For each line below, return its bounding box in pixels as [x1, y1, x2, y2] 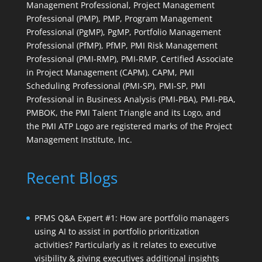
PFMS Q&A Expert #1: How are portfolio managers [34, 212, 229, 223]
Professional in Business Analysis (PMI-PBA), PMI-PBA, [26, 93, 236, 105]
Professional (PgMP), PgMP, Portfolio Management [26, 26, 221, 37]
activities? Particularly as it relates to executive [34, 239, 216, 250]
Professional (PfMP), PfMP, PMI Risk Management [26, 39, 218, 51]
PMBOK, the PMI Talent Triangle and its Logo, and [26, 106, 221, 118]
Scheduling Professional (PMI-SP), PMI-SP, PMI [26, 80, 205, 91]
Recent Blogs [26, 167, 118, 188]
